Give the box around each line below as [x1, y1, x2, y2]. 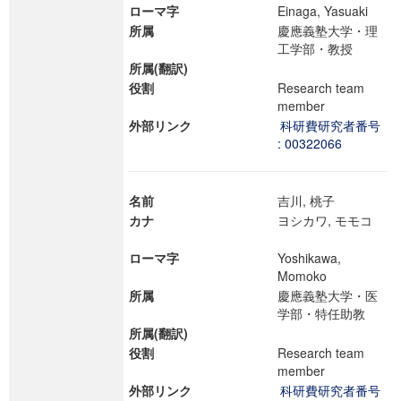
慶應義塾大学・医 [277, 286, 378, 304]
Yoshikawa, [277, 249, 341, 267]
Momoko [277, 267, 343, 285]
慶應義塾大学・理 [277, 21, 378, 39]
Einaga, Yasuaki [277, 2, 384, 20]
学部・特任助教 [277, 304, 381, 322]
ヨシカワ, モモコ [277, 211, 372, 229]
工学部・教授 [277, 39, 369, 57]
